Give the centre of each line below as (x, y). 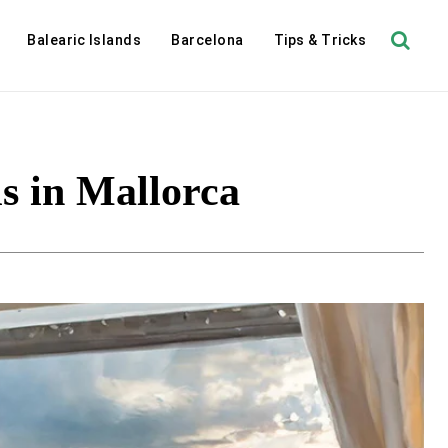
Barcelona (207, 40)
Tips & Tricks (319, 40)
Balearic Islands (84, 40)
